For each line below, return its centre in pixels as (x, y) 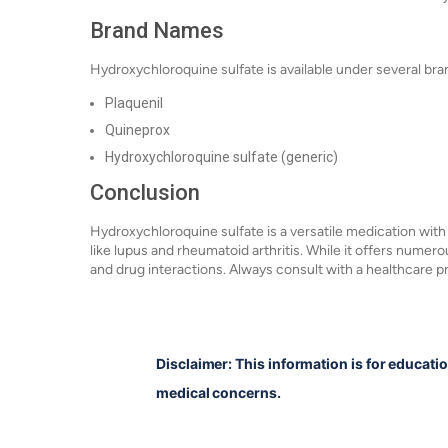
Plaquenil (134, 103)
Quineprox (137, 130)
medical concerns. (218, 392)
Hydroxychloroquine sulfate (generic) (221, 157)
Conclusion (145, 192)
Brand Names (157, 30)
